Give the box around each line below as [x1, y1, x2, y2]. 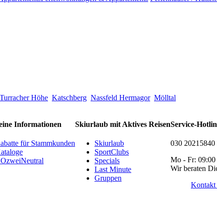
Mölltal [154, 93, 176, 102]
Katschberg [52, 93, 87, 102]
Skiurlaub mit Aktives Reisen [75, 120, 170, 129]
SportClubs [94, 148, 129, 156]
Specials [94, 156, 120, 165]
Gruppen [94, 174, 122, 183]
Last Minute [94, 165, 131, 174]
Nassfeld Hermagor [91, 93, 150, 102]
